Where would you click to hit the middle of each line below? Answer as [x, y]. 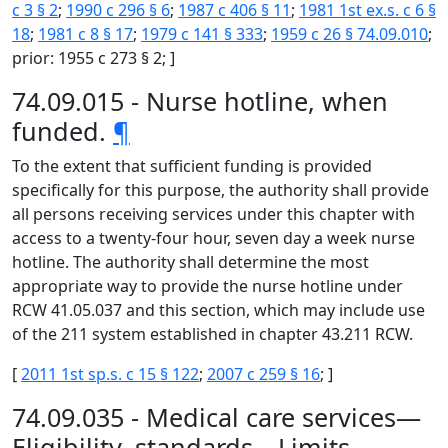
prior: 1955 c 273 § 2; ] [93, 58]
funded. [62, 131]
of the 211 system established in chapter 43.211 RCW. [212, 334]
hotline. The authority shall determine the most [190, 262]
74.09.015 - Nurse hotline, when [200, 101]
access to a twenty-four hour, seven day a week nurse [213, 238]
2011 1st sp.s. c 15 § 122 [110, 374]
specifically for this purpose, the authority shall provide [220, 190]
